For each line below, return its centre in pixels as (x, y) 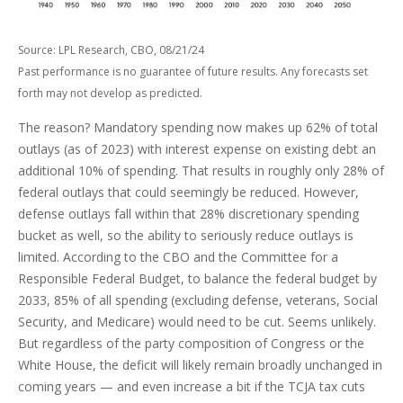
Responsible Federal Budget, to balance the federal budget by (197, 278)
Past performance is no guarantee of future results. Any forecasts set (193, 71)
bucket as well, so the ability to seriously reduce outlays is (186, 235)
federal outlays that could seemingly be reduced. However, (188, 192)
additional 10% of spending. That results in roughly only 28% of (201, 170)
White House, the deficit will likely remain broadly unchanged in (200, 364)
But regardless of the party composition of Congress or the (191, 343)
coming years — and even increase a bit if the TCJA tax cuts (192, 386)
